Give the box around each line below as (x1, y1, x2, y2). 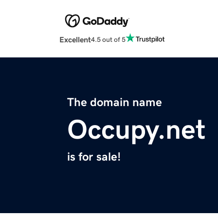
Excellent (59, 36, 91, 44)
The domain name (67, 96, 162, 109)
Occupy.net (67, 116, 206, 144)
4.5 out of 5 (91, 36, 126, 43)
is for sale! (67, 151, 121, 163)
